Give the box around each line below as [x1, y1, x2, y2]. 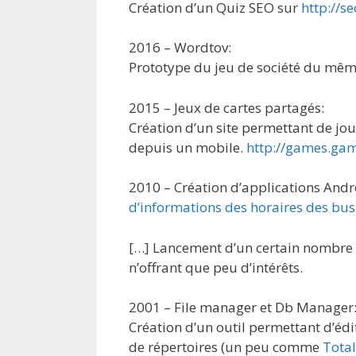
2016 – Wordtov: [129, 38, 231, 56]
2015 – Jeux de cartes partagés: [129, 98, 324, 117]
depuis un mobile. [129, 137, 246, 157]
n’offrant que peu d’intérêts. [129, 257, 303, 277]
